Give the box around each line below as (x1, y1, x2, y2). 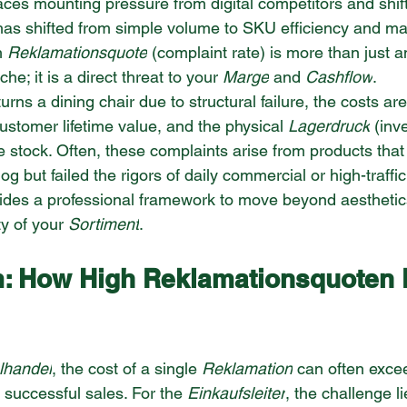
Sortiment (68, 214, 139, 234)
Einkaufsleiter (187, 383, 285, 403)
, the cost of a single (52, 359, 202, 379)
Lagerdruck (288, 116, 370, 136)
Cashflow (305, 67, 372, 87)
